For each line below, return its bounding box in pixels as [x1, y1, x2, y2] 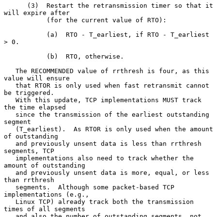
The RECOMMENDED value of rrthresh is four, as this [4, 67, 15, 75]
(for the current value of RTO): [4, 16, 46, 24]
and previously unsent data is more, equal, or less [4, 169, 15, 176]
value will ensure [4, 74, 70, 82]
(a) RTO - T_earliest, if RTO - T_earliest [4, 31, 46, 38]
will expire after [4, 9, 70, 16]
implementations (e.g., [4, 190, 89, 198]
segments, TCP [4, 147, 54, 155]
